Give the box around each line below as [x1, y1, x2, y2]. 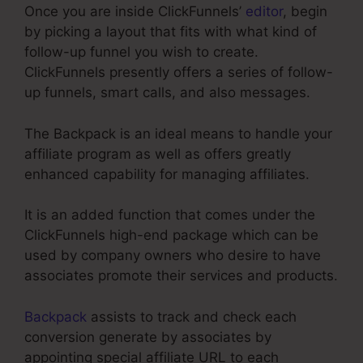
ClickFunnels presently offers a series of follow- [24, 64, 333, 81]
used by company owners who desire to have [24, 247, 321, 264]
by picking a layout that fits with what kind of [24, 23, 317, 41]
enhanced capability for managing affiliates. [24, 165, 310, 182]
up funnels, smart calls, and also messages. [24, 84, 310, 101]
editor [246, 3, 283, 20]
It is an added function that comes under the [24, 207, 315, 224]
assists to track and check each [87, 308, 297, 325]
